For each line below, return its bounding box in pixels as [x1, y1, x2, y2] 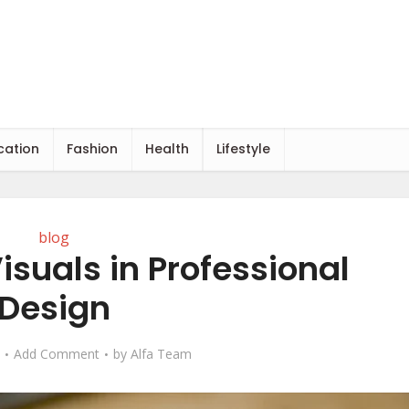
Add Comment [13, 345, 100, 362]
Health [145, 140, 189, 158]
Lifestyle [216, 140, 270, 158]
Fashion [67, 140, 118, 158]
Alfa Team [130, 345, 192, 362]
